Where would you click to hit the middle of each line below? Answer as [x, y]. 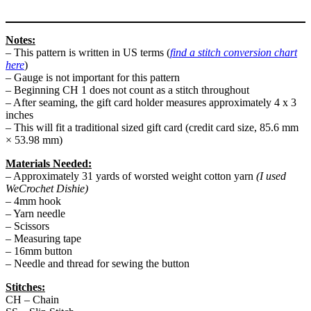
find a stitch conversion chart [234, 52]
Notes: [20, 40]
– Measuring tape [43, 238]
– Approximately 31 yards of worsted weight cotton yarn [131, 176]
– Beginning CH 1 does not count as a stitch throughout [127, 90]
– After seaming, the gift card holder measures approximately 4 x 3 [151, 102]
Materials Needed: [49, 163]
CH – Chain [32, 299]
